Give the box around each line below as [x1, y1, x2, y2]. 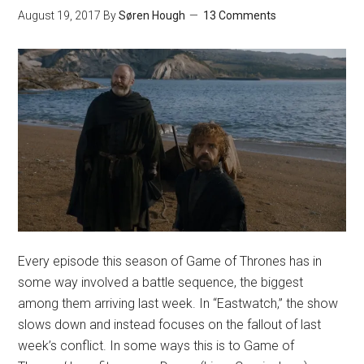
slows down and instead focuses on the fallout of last [18, 317, 322, 333]
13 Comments [203, 8, 277, 22]
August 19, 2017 [18, 8, 102, 22]
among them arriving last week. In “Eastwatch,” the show [18, 296, 339, 312]
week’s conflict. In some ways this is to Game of [18, 338, 295, 354]
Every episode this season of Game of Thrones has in [18, 253, 323, 270]
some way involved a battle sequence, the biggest [18, 275, 304, 291]
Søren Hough [119, 8, 186, 22]
